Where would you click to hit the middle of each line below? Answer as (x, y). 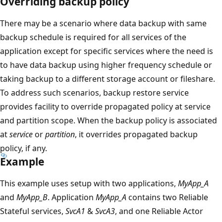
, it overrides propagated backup (136, 134)
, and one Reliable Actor (159, 211)
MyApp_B (32, 197)
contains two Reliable (167, 197)
